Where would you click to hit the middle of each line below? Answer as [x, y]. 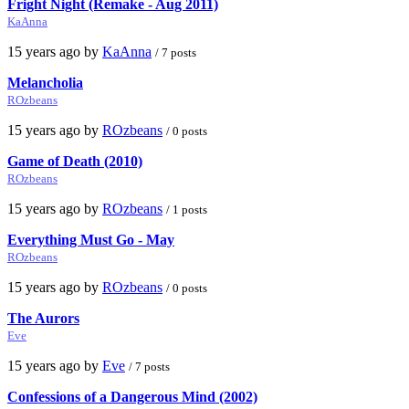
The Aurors [43, 318]
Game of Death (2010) [75, 161]
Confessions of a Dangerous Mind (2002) [132, 396]
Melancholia [45, 82]
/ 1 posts [187, 209]
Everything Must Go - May [91, 239]
